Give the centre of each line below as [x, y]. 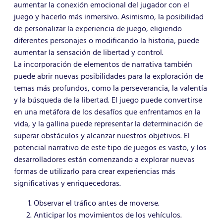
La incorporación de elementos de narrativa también [103, 65]
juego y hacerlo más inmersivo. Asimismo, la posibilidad [109, 17]
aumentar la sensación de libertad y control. [89, 53]
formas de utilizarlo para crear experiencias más [95, 172]
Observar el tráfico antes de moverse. [97, 203]
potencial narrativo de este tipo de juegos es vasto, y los [110, 148]
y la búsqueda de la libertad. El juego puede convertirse [108, 100]
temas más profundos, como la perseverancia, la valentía [111, 88]
